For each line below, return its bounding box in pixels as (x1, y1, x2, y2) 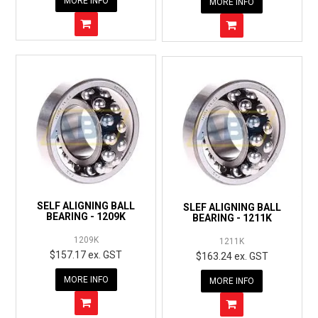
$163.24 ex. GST (195, 251, 268, 262)
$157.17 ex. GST (50, 249, 123, 261)
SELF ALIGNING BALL (37, 200, 136, 212)
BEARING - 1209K (46, 211, 126, 222)
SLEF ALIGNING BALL (182, 202, 281, 213)
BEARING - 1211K (192, 212, 272, 224)
